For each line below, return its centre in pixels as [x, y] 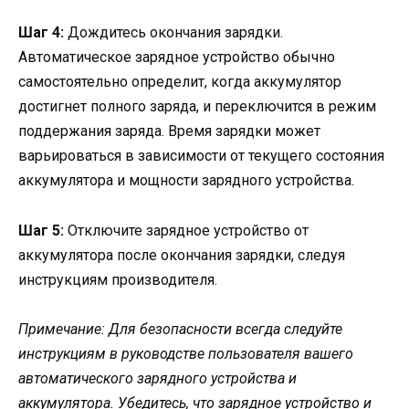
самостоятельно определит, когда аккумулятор [180, 82]
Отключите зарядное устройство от [186, 230]
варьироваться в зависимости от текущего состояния [201, 156]
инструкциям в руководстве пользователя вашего [186, 353]
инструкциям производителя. [118, 279]
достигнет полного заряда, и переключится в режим [197, 107]
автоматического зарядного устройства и [157, 378]
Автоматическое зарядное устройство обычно [177, 58]
